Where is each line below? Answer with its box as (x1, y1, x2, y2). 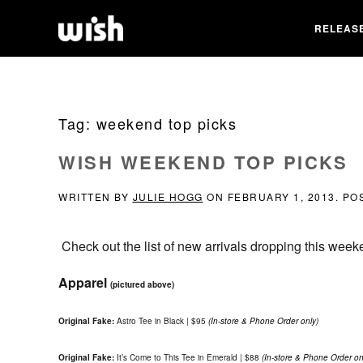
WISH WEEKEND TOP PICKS (58, 149, 348, 175)
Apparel (58, 273, 110, 292)
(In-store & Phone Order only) (208, 315, 318, 327)
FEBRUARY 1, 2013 (227, 190, 335, 203)
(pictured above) (110, 279, 174, 290)
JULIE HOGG (132, 190, 203, 203)
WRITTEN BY (58, 190, 133, 203)
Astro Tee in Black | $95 (114, 315, 208, 327)
